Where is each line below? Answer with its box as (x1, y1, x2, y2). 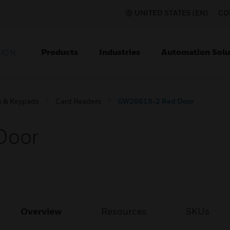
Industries (99, 47, 140, 57)
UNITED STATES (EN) (135, 8, 208, 17)
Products (41, 47, 78, 57)
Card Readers (55, 97, 101, 105)
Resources (101, 206, 147, 217)
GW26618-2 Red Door (118, 97, 194, 105)
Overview (21, 206, 62, 217)
